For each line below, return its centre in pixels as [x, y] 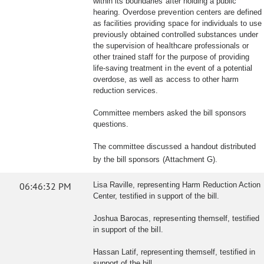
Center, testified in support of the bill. [156, 196]
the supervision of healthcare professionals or [171, 46]
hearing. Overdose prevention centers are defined [178, 12]
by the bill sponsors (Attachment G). [155, 159]
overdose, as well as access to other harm [166, 79]
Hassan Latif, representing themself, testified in [174, 252]
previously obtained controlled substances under [176, 34]
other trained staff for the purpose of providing [171, 57]
